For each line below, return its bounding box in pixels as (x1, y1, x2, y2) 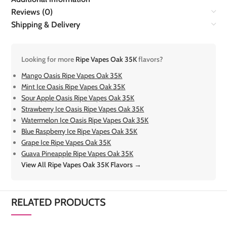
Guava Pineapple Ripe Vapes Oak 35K (21, 148, 134, 158)
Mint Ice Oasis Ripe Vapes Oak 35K (21, 82, 126, 91)
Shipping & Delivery (11, 19, 81, 29)
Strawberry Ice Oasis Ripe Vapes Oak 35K (21, 104, 144, 113)
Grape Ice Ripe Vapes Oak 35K (21, 137, 111, 147)
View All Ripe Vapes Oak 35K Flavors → (21, 160, 142, 169)
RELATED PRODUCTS (11, 196, 106, 209)
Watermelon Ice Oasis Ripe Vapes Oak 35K (21, 115, 149, 125)
